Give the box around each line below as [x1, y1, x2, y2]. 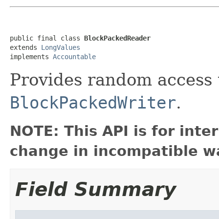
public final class [10, 34, 84, 42]
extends [10, 43, 41, 51]
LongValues [41, 43, 80, 51]
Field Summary [15, 178, 176, 200]
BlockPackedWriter [10, 92, 176, 112]
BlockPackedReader [84, 34, 151, 42]
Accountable [53, 52, 96, 61]
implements [10, 52, 53, 61]
